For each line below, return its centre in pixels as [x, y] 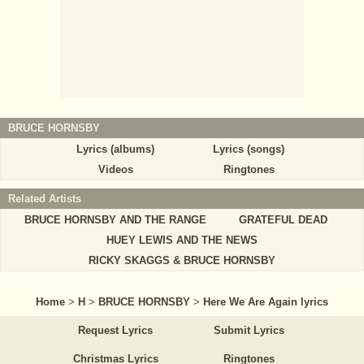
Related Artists [45, 199]
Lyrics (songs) [249, 149]
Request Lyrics [115, 331]
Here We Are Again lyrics [266, 302]
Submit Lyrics [249, 331]
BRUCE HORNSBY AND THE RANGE [115, 220]
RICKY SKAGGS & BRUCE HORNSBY [182, 261]
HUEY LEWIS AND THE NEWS [182, 240]
